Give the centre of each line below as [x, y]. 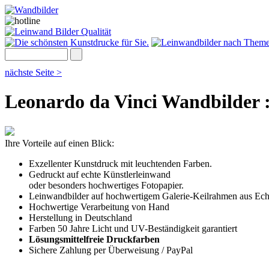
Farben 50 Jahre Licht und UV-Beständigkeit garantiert [133, 228]
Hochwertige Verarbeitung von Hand [99, 207]
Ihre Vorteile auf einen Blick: [59, 143]
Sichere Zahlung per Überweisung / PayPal [111, 250]
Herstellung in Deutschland [80, 217]
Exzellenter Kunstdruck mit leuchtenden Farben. [120, 163]
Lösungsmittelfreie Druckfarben [94, 239]
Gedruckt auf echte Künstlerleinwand [100, 174]
